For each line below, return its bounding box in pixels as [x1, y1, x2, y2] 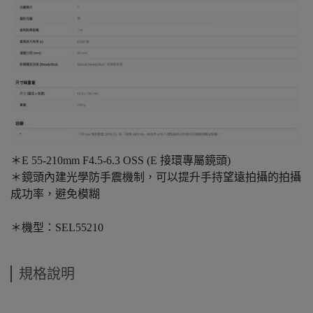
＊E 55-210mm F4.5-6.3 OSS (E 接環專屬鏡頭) [10, 154, 231, 166]
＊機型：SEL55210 [10, 221, 103, 233]
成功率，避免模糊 [10, 188, 100, 200]
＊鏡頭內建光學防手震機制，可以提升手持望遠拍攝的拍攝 [10, 171, 301, 183]
